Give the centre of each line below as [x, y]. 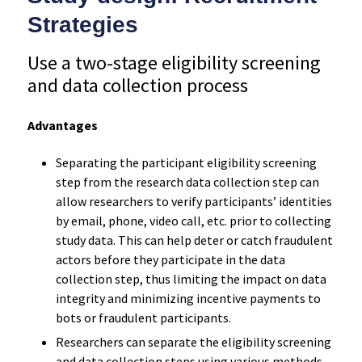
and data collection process [137, 85]
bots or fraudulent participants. [143, 317]
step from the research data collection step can [187, 181]
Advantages [62, 125]
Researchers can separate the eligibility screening [193, 341]
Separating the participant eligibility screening [186, 162]
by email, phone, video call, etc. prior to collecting [193, 220]
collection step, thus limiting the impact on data [191, 278]
